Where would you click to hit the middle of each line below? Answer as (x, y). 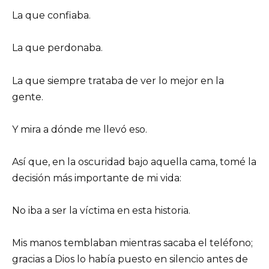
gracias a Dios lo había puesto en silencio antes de (130, 259)
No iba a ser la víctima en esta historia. (101, 211)
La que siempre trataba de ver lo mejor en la (118, 80)
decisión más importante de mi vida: (97, 178)
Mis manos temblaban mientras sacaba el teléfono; (132, 243)
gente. (28, 97)
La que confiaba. (51, 16)
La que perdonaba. (57, 48)
